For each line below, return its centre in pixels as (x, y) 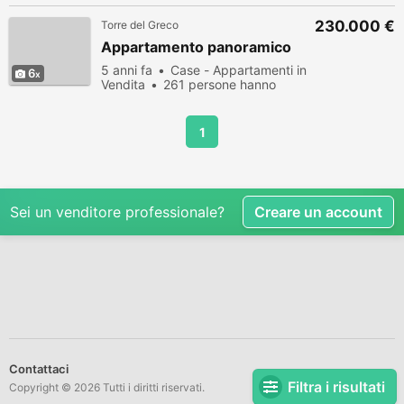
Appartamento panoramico (196, 47)
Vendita (123, 84)
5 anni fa (127, 70)
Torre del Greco (140, 25)
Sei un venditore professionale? (117, 212)
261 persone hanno (220, 84)
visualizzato (136, 99)
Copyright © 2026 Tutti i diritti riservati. (107, 387)
